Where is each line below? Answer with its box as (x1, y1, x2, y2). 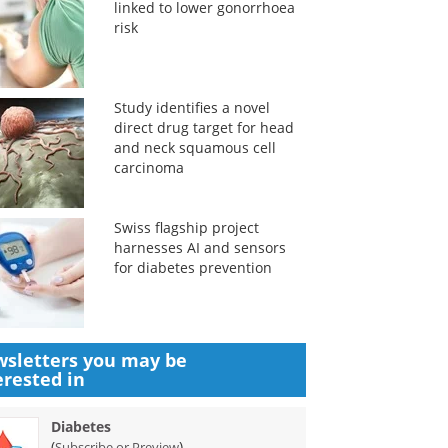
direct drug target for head (113, 118, 294, 137)
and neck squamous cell (113, 138, 276, 157)
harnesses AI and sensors (113, 238, 286, 257)
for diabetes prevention (113, 258, 272, 277)
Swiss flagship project (113, 218, 259, 237)
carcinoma (113, 158, 184, 177)
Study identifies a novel (113, 98, 270, 117)
